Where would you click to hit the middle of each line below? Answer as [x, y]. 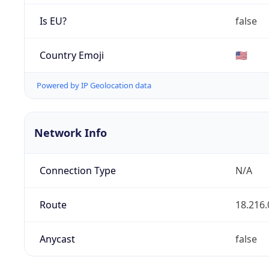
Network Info [71, 133]
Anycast [57, 239]
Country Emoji [71, 55]
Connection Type [77, 171]
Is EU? [53, 21]
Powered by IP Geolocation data [94, 86]
